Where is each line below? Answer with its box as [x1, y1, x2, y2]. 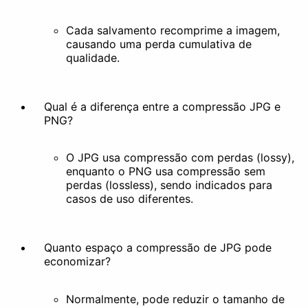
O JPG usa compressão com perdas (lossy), [66, 151, 294, 165]
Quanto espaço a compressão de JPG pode [44, 241, 272, 255]
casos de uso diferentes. [66, 192, 193, 206]
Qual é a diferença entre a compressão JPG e [44, 99, 280, 113]
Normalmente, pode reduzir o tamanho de [66, 291, 285, 306]
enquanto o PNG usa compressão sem [66, 164, 265, 179]
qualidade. [66, 50, 120, 65]
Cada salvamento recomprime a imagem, [66, 23, 280, 37]
